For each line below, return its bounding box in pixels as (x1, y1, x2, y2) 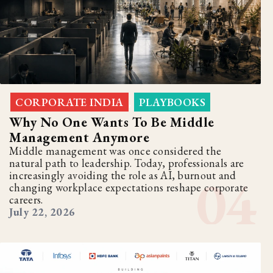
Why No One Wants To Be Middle (9, 113, 214, 131)
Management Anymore (9, 128, 149, 146)
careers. (9, 192, 43, 207)
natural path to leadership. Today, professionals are (9, 155, 244, 170)
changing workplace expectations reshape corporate (9, 180, 249, 194)
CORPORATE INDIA (15, 94, 124, 109)
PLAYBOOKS (138, 94, 205, 109)
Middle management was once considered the (9, 143, 222, 158)
